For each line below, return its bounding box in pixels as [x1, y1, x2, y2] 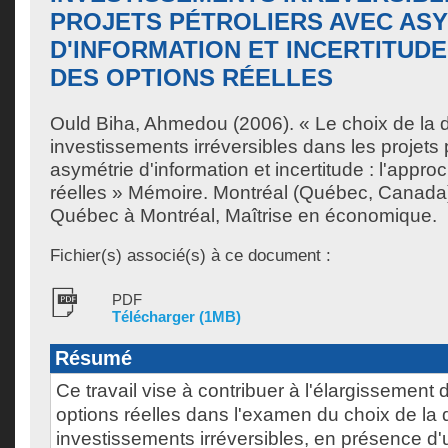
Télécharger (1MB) [112, 308, 241, 325]
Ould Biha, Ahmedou [50, 113, 228, 134]
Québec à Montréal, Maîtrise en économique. [50, 205, 437, 226]
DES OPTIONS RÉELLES [50, 64, 333, 91]
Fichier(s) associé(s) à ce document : [50, 245, 331, 265]
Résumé [55, 347, 132, 369]
